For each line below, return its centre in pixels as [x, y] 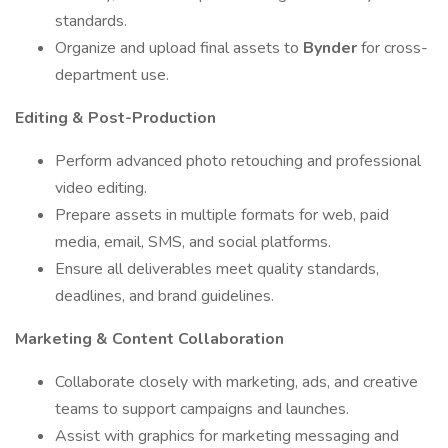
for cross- [394, 48]
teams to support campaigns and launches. [202, 409]
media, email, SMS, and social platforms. [193, 242]
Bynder [332, 48]
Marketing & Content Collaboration [149, 339]
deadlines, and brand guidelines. [164, 296]
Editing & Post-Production [115, 118]
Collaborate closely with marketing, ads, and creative [236, 382]
